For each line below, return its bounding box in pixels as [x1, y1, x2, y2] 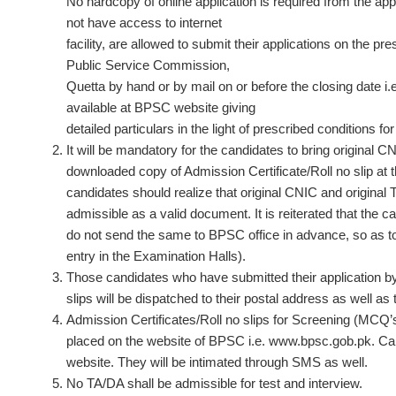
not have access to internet [66, 15, 222, 30]
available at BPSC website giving [66, 100, 255, 115]
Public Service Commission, [66, 57, 230, 72]
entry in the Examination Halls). [66, 248, 246, 263]
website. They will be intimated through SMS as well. [66, 354, 368, 369]
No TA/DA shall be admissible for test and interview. [66, 376, 362, 391]
